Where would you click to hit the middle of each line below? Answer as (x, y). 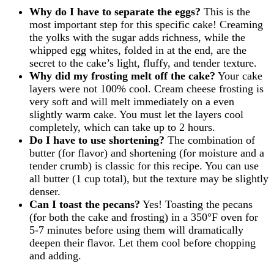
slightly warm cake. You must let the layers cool (136, 115)
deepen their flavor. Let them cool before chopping (143, 243)
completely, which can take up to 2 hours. (122, 128)
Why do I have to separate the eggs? (115, 12)
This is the (225, 12)
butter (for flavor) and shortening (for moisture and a (147, 153)
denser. (45, 192)
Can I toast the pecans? (85, 205)
